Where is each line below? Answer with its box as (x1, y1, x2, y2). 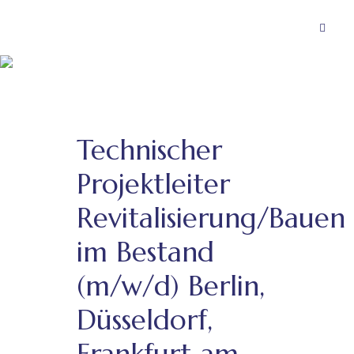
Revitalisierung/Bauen (77, 201, 345, 235)
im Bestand (77, 235, 214, 269)
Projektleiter (77, 167, 230, 201)
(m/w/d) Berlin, (77, 269, 265, 303)
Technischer (77, 133, 222, 168)
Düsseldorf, (77, 303, 213, 337)
